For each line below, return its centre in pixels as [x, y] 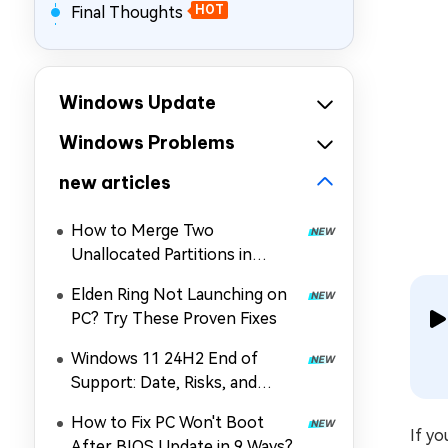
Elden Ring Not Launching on [179, 294]
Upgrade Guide [125, 406]
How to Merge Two [142, 230]
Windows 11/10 [127, 278]
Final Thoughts [127, 12]
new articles [115, 182]
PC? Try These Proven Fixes [174, 318]
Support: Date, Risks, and [164, 382]
